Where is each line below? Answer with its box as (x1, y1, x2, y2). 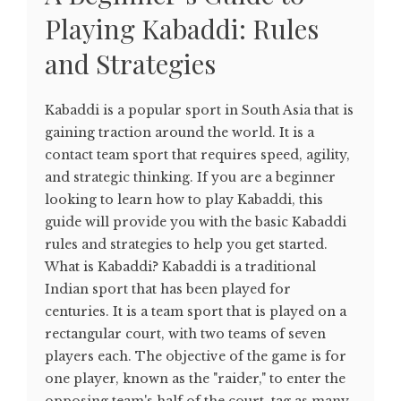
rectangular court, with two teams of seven (45, 326, 326, 343)
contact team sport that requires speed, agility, (45, 147, 350, 164)
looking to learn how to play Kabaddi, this (45, 192, 323, 209)
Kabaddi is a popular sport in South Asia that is (45, 102, 354, 119)
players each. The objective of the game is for (45, 348, 346, 365)
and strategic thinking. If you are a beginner (45, 169, 336, 186)
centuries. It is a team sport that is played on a (45, 303, 346, 320)
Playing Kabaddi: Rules (45, 11, 319, 47)
